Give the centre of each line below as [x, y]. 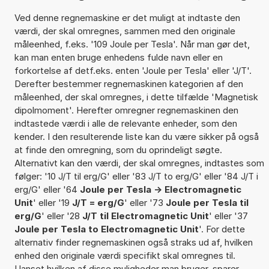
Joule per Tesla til [207, 202]
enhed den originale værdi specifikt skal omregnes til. [125, 255]
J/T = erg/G [98, 202]
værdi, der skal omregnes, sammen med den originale [125, 31]
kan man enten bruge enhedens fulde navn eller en [118, 57]
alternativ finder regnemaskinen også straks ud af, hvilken [133, 242]
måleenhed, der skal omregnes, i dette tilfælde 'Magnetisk [136, 97]
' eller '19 [52, 202]
